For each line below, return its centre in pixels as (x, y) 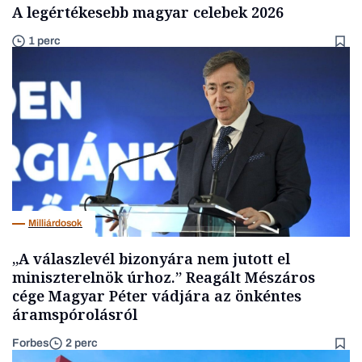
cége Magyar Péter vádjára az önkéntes (157, 295)
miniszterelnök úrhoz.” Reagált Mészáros (164, 277)
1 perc (44, 40)
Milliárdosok (55, 223)
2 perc (82, 343)
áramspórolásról (75, 314)
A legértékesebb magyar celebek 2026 (148, 12)
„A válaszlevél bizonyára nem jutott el (151, 258)
